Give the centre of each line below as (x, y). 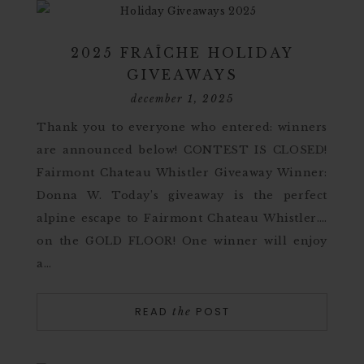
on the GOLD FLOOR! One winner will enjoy (182, 241)
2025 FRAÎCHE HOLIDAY (182, 53)
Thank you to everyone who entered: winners (182, 127)
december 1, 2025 (182, 99)
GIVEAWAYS (182, 75)
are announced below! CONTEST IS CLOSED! (182, 150)
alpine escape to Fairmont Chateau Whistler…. (182, 218)
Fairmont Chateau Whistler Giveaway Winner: (182, 173)
